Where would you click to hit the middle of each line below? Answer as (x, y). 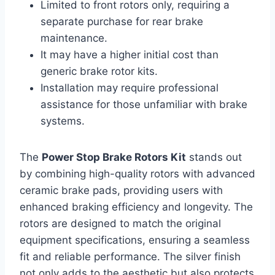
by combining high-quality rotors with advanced (137, 173)
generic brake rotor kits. (99, 71)
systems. (63, 121)
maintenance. (74, 38)
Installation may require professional (130, 87)
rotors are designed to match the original (120, 223)
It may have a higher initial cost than (130, 54)
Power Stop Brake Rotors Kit (114, 157)
